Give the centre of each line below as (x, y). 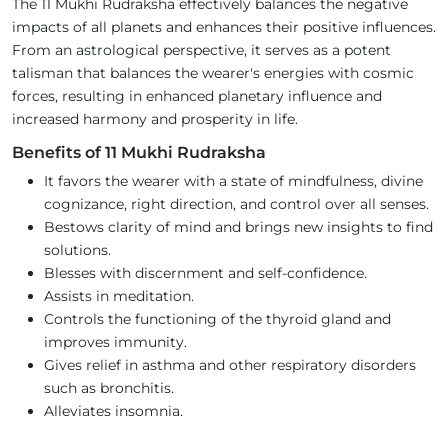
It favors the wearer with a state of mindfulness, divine (233, 181)
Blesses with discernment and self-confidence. (205, 273)
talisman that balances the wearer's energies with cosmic (213, 73)
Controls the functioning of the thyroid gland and (217, 319)
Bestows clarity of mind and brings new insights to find (238, 227)
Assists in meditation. (119, 296)
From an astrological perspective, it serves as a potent (201, 50)
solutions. (77, 250)
